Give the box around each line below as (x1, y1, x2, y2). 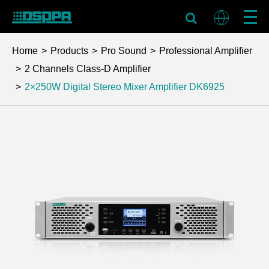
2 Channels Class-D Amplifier (25, 64, 151, 74)
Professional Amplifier (159, 46, 252, 56)
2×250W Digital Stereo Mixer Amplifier (25, 82, 187, 92)
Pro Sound (101, 46, 147, 56)
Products (50, 46, 88, 56)
